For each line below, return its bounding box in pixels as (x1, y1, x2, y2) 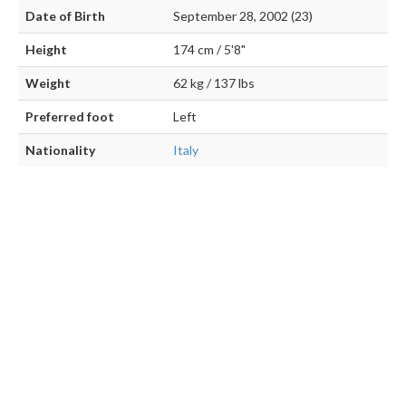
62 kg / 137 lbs (173, 75, 255, 91)
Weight (25, 75, 71, 91)
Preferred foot (25, 109, 114, 124)
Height (25, 42, 67, 57)
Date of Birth (25, 8, 105, 24)
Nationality (25, 142, 95, 158)
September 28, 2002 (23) (173, 8, 313, 24)
